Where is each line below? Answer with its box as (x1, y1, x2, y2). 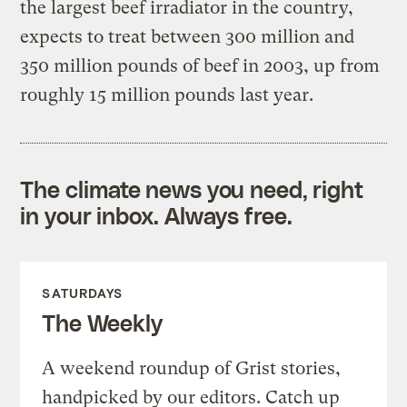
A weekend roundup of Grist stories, (42, 357, 342, 379)
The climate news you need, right (20, 174, 364, 203)
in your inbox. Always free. (20, 201, 293, 229)
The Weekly (42, 308, 163, 336)
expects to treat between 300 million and (20, 25, 355, 47)
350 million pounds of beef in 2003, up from (20, 55, 381, 76)
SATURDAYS (42, 284, 124, 301)
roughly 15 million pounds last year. (20, 84, 314, 105)
